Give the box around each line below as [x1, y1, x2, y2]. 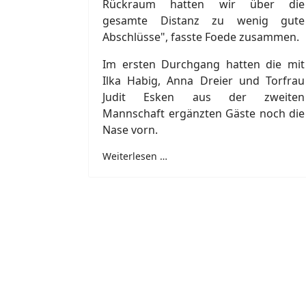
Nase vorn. [102, 122, 158, 137]
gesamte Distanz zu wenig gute [102, 12, 305, 28]
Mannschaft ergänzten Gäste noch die [102, 105, 305, 121]
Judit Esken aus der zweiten [102, 89, 305, 105]
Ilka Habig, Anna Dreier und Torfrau [102, 72, 305, 88]
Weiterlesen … [102, 149, 167, 163]
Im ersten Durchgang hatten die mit [102, 56, 305, 72]
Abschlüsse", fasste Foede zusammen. [102, 29, 299, 44]
